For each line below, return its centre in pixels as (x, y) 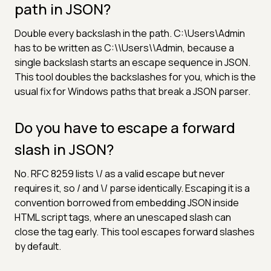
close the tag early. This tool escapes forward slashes (135, 231)
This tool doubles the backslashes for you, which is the (135, 77)
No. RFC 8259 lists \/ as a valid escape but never (120, 173)
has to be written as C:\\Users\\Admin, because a (124, 47)
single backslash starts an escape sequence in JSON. (132, 62)
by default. (38, 246)
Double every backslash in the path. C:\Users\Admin (130, 33)
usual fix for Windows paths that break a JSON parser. (132, 91)
